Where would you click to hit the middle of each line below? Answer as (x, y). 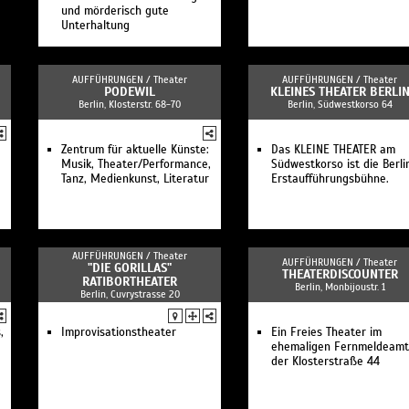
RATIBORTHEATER (130, 282)
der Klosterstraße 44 (325, 362)
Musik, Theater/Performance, (136, 164)
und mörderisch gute (115, 11)
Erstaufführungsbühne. (330, 179)
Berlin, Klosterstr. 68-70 (130, 104)
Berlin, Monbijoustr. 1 (340, 287)
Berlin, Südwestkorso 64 (340, 104)
